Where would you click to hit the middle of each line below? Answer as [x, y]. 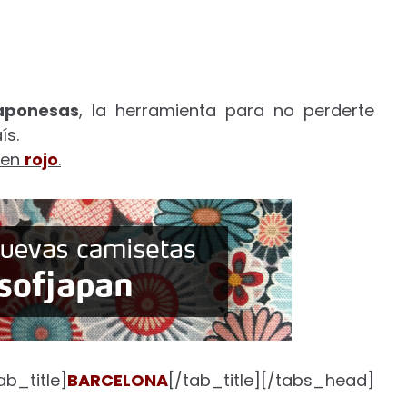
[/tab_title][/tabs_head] [272, 380]
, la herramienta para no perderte [227, 110]
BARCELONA [118, 380]
